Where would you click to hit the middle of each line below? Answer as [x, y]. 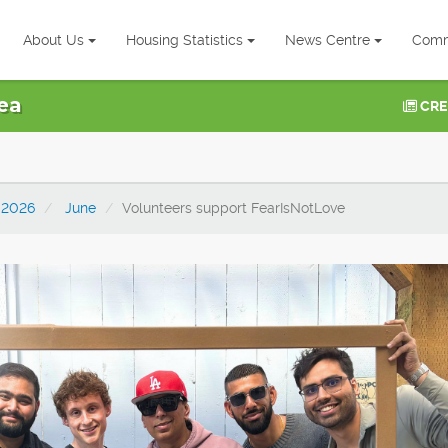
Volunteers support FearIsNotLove [233, 208]
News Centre [327, 40]
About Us [53, 40]
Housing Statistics [184, 40]
